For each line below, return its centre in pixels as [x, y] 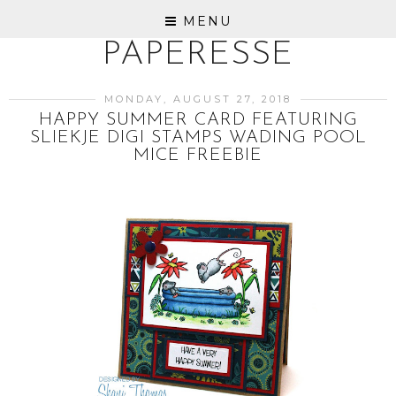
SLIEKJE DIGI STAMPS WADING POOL [198, 138]
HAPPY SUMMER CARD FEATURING [198, 120]
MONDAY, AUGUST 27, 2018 [198, 99]
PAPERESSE [198, 55]
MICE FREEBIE [198, 156]
